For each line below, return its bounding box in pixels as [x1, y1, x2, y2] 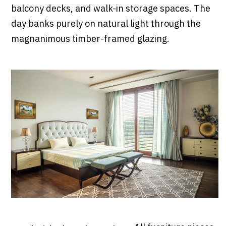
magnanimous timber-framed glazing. [11, 32, 169, 47]
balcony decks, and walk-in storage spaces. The [11, 2, 210, 17]
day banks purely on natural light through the [11, 17, 201, 32]
